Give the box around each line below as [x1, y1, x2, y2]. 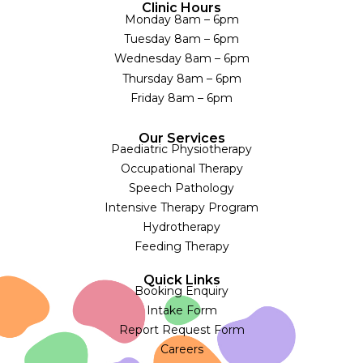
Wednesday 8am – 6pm [113, 51, 250, 66]
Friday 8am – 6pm [130, 91, 233, 106]
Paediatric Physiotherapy [111, 141, 252, 156]
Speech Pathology [129, 180, 234, 195]
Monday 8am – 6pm [124, 11, 239, 27]
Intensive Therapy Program [105, 199, 258, 215]
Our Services [138, 130, 225, 146]
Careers [160, 341, 203, 357]
